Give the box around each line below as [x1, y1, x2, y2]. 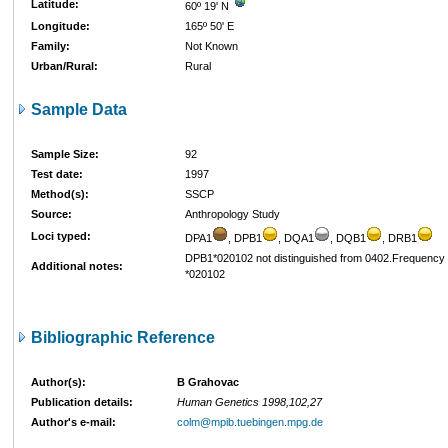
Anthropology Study [185, 208, 280, 220]
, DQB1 [330, 232, 366, 244]
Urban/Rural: [31, 60, 98, 72]
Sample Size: [31, 148, 99, 160]
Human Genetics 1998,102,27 [177, 396, 322, 408]
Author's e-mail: [31, 416, 116, 428]
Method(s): [31, 188, 89, 200]
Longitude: [31, 20, 90, 32]
